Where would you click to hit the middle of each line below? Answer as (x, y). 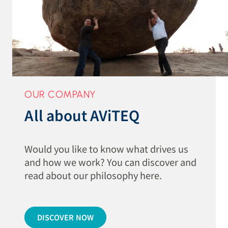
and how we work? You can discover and (111, 162)
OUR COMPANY (60, 94)
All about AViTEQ (82, 115)
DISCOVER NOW (65, 217)
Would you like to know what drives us (107, 149)
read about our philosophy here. (93, 175)
